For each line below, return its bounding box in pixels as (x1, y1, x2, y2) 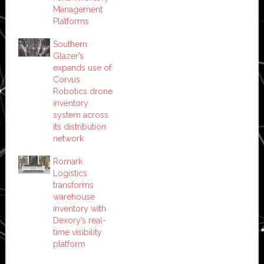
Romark (52, 156, 82, 166)
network (52, 133, 84, 143)
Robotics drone (52, 86, 113, 96)
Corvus (52, 74, 80, 84)
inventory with (52, 203, 106, 213)
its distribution (52, 121, 106, 131)
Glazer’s (52, 51, 84, 61)
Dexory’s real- (52, 215, 106, 225)
